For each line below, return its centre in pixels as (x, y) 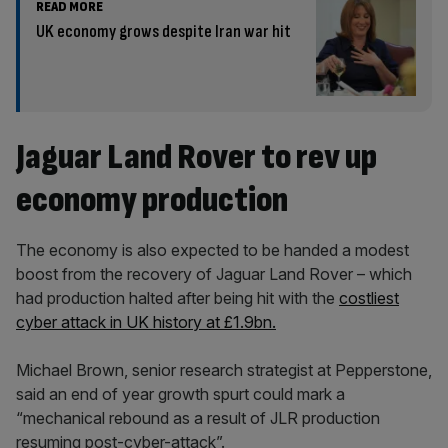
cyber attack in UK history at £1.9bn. (146, 322)
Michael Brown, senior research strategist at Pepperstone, (224, 370)
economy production (152, 200)
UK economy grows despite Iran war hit (163, 31)
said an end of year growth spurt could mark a (180, 394)
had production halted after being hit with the (177, 298)
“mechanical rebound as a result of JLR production (198, 418)
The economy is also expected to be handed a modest (212, 250)
